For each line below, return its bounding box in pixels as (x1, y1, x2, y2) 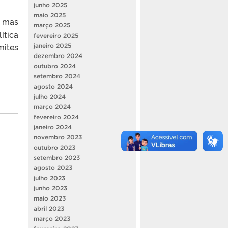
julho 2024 (34, 93, 66, 100)
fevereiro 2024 (34, 113, 79, 121)
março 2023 (34, 215, 70, 222)
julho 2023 (34, 175, 65, 182)
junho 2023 (34, 185, 67, 192)
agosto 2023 (34, 164, 72, 172)
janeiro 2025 (34, 42, 71, 49)
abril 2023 (34, 205, 64, 212)
